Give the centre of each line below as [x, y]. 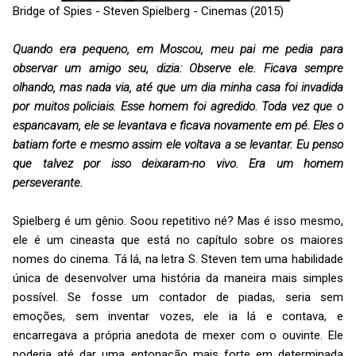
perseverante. [48, 182]
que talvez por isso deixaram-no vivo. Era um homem [178, 163]
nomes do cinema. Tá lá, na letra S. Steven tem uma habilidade [178, 259]
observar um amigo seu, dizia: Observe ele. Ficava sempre [178, 68]
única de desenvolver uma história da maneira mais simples [178, 278]
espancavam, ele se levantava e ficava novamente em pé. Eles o [178, 125]
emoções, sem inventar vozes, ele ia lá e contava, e [178, 316]
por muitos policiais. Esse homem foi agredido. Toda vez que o [178, 106]
